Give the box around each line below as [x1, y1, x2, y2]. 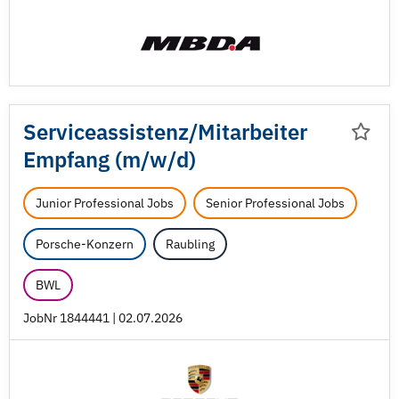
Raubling [166, 236, 215, 252]
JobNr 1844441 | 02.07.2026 [23, 310, 183, 326]
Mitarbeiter [198, 118, 307, 146]
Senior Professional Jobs [206, 195, 345, 211]
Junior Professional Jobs [36, 195, 174, 211]
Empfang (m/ [23, 145, 150, 174]
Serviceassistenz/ [23, 118, 198, 146]
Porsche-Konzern [36, 236, 134, 252]
